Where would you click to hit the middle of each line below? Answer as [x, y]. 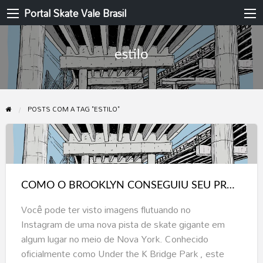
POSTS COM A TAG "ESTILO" [74, 109]
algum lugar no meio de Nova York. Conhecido [114, 239]
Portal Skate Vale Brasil [75, 14]
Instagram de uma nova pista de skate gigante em [123, 225]
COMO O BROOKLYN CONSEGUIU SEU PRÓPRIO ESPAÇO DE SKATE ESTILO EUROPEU [230, 186]
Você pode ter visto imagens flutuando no [106, 210]
